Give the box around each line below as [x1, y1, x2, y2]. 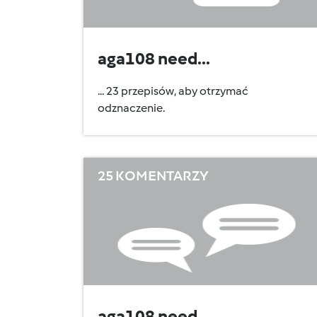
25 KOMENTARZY [98, 167, 209, 184]
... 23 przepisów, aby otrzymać [98, 84, 248, 98]
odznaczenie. [98, 101, 165, 115]
